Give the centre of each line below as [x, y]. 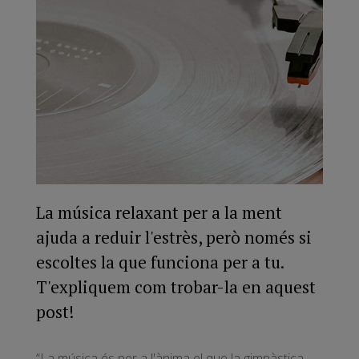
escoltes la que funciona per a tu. [160, 262]
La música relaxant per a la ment [159, 212]
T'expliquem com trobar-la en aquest [176, 286]
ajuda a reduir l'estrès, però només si [174, 237]
